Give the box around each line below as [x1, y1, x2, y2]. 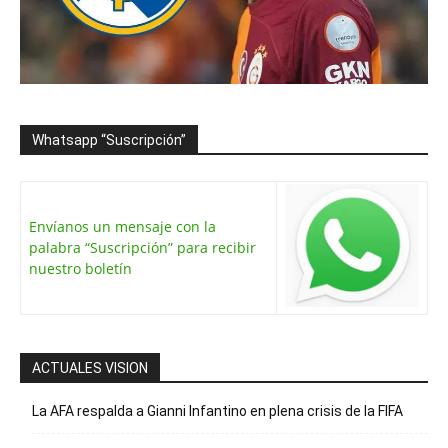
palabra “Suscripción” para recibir [29, 237, 256, 257]
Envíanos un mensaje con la [29, 216, 216, 236]
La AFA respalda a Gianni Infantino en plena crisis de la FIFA [32, 402, 403, 419]
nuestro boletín [29, 258, 132, 278]
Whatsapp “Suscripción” [32, 131, 186, 148]
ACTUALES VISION [32, 359, 148, 376]
